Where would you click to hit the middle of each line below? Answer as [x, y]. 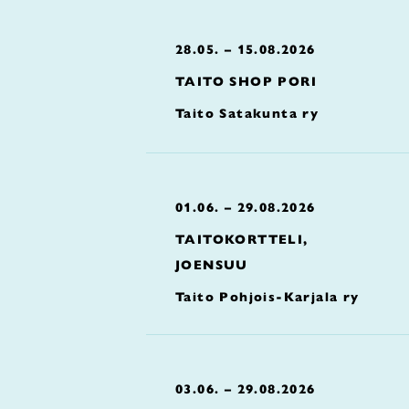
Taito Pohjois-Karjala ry [267, 297]
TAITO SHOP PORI [246, 81]
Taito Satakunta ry [247, 113]
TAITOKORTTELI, [242, 239]
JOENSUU [212, 265]
